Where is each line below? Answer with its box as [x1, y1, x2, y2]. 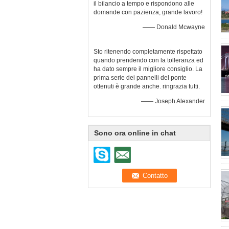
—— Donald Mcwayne [143, 24, 205, 31]
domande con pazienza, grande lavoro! [94, 9, 202, 16]
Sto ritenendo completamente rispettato [94, 48, 202, 55]
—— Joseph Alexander [141, 98, 205, 105]
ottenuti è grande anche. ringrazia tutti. [94, 83, 200, 90]
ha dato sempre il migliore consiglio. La [94, 65, 202, 73]
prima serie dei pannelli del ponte [94, 74, 187, 81]
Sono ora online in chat [94, 129, 176, 137]
